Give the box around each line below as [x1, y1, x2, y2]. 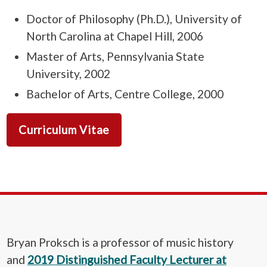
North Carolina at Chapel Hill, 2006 [26, 29, 203, 44]
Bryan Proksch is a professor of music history [7, 235, 234, 249]
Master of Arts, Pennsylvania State [26, 49, 204, 64]
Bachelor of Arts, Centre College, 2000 [26, 87, 223, 101]
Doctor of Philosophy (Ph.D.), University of [26, 12, 242, 26]
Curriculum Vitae [18, 122, 110, 136]
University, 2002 [26, 67, 110, 81]
